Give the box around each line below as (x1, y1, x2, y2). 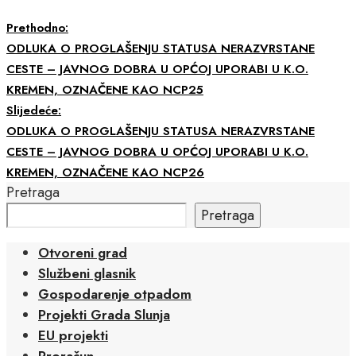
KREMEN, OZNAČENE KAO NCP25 (6, 80, 203, 99)
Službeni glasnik (38, 263, 136, 283)
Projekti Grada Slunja (38, 304, 170, 324)
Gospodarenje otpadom (38, 284, 192, 304)
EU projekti (38, 325, 108, 345)
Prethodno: (6, 18, 68, 37)
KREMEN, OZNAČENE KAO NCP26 (6, 163, 204, 181)
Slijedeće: (6, 101, 61, 119)
